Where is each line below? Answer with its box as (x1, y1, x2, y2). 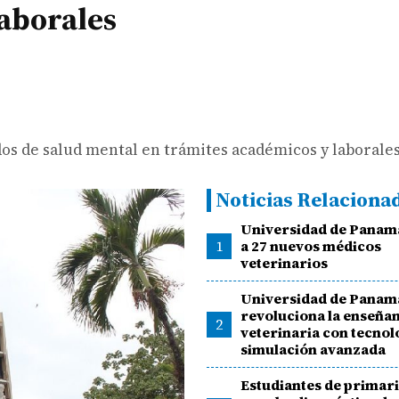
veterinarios (240, 253, 329, 273)
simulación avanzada (240, 339, 387, 359)
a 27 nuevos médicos (240, 236, 382, 256)
